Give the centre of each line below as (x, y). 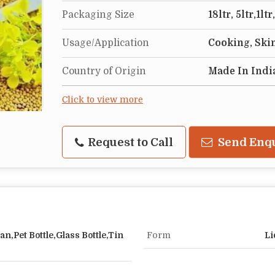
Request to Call (129, 142)
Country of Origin (104, 72)
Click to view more (103, 100)
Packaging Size (98, 15)
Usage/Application (106, 43)
